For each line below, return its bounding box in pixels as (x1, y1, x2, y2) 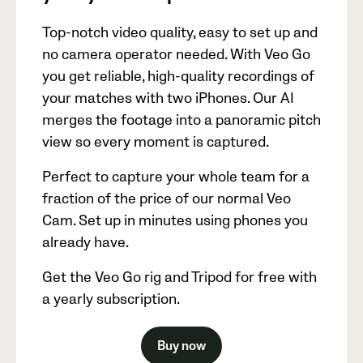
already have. (42, 234, 129, 252)
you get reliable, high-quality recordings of (42, 68, 314, 86)
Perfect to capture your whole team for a (42, 169, 310, 186)
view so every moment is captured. (42, 134, 269, 152)
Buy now (157, 338, 206, 355)
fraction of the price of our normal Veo (42, 190, 291, 208)
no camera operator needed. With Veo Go (42, 46, 310, 64)
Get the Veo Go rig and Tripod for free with (42, 269, 317, 287)
